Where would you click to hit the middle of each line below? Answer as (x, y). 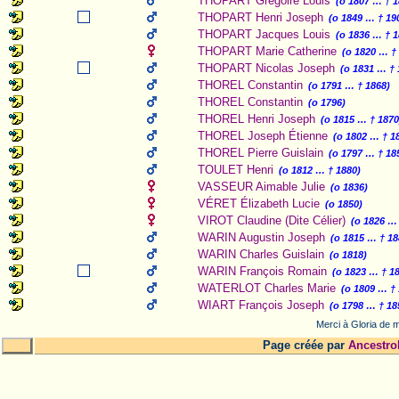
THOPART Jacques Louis (264, 34)
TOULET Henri (236, 170)
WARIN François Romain (262, 271)
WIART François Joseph (261, 305)
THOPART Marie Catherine (267, 51)
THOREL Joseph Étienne (263, 136)
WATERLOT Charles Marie (267, 288)
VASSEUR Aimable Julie (261, 187)
